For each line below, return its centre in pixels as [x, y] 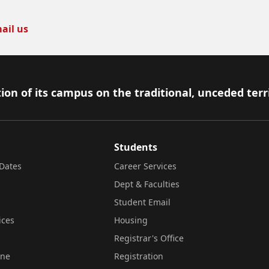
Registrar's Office [149, 238]
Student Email [142, 202]
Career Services [145, 166]
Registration [139, 256]
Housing [131, 220]
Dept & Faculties [147, 184]
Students [136, 147]
